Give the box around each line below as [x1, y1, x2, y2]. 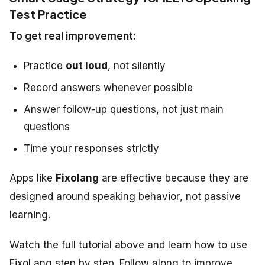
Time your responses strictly [24, 143, 159, 155]
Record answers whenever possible [24, 82, 193, 94]
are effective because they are [99, 172, 248, 185]
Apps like [9, 172, 56, 185]
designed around [9, 190, 92, 203]
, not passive [180, 190, 241, 203]
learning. [9, 209, 50, 221]
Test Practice [9, 7, 87, 22]
